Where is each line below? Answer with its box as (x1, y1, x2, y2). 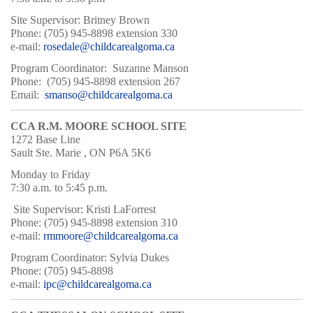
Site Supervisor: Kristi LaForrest (10, 203, 156, 215)
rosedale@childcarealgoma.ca (43, 40, 175, 52)
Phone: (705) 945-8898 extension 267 (10, 75, 180, 87)
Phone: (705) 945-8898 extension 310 (10, 216, 177, 228)
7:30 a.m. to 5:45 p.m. (10, 181, 110, 194)
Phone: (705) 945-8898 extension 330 (10, 27, 177, 39)
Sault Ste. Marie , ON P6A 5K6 (10, 146, 151, 159)
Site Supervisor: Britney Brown (10, 13, 150, 26)
